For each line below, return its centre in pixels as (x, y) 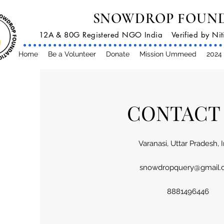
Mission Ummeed (168, 54)
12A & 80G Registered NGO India (101, 35)
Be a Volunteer (72, 54)
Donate (117, 54)
